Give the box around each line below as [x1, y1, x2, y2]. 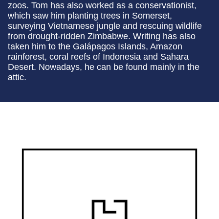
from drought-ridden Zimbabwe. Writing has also [8, 31, 196, 42]
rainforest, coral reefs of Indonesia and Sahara [8, 52, 189, 62]
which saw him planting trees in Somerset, [8, 11, 172, 21]
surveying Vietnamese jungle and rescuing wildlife [8, 21, 202, 31]
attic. [8, 72, 26, 83]
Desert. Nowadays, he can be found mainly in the [8, 62, 199, 72]
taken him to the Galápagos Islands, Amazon [8, 42, 182, 52]
